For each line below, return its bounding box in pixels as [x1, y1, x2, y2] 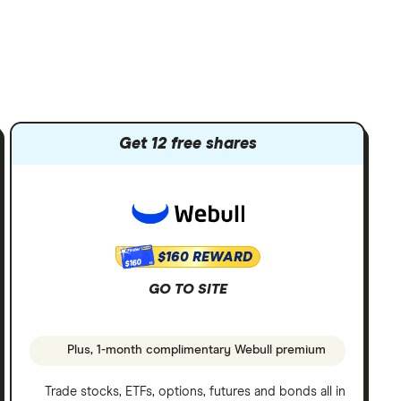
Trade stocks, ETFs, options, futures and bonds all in [45, 385, 346, 398]
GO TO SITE [148, 282, 227, 297]
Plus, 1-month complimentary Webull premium [64, 344, 327, 357]
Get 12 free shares [118, 136, 257, 152]
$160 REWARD [157, 250, 252, 265]
